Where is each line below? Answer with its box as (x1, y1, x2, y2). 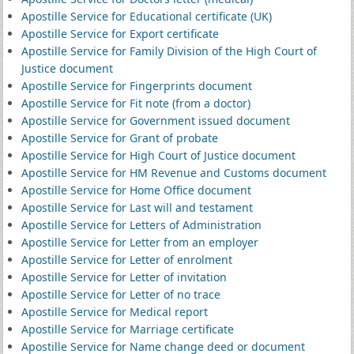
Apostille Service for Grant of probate (21, 130, 218, 145)
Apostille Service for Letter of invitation (21, 269, 227, 284)
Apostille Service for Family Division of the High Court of (21, 43, 317, 58)
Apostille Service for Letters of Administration (21, 217, 262, 232)
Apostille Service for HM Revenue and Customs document (21, 165, 326, 180)
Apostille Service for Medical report (21, 304, 208, 319)
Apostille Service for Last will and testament (21, 200, 253, 215)
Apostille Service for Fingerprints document (21, 78, 252, 93)
